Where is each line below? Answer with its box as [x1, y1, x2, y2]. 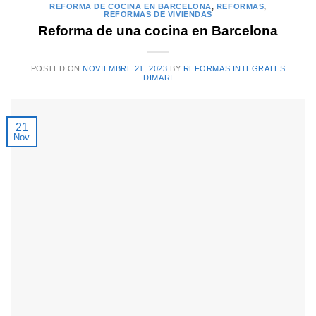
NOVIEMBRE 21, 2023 [83, 63, 168, 73]
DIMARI [143, 73, 173, 82]
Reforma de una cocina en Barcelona [38, 23, 278, 38]
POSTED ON [30, 63, 83, 73]
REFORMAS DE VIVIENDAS [104, 10, 212, 19]
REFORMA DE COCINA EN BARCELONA [49, 2, 212, 11]
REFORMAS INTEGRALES [183, 63, 286, 73]
